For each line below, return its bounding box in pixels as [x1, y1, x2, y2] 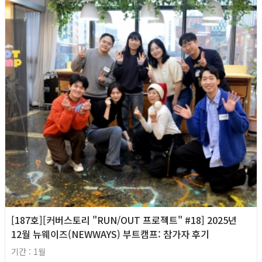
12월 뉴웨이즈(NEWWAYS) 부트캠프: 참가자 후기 [11, 226, 209, 241]
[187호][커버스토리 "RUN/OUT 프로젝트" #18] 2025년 [11, 212, 237, 227]
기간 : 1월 [11, 245, 46, 257]
